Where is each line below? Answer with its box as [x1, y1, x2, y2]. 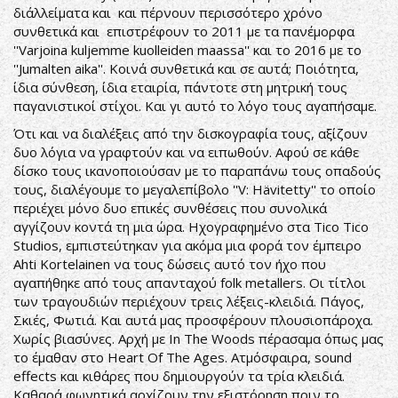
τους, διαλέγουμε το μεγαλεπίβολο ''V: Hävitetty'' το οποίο [13, 180, 376, 198]
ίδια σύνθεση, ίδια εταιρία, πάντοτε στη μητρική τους [13, 78, 347, 96]
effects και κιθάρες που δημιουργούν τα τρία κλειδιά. [13, 367, 345, 385]
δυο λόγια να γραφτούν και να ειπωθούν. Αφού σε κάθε [13, 143, 359, 161]
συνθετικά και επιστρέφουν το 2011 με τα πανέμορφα [13, 22, 354, 40]
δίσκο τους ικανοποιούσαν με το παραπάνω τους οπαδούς [13, 162, 381, 179]
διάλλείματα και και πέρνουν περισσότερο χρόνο [13, 4, 322, 21]
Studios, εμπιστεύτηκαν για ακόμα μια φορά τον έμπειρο [13, 236, 362, 254]
